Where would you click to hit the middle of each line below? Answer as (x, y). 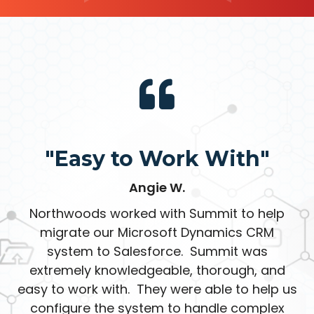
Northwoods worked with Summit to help (157, 214)
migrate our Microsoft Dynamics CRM (157, 233)
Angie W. (157, 188)
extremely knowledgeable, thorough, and (157, 271)
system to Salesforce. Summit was (157, 252)
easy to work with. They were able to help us (157, 289)
